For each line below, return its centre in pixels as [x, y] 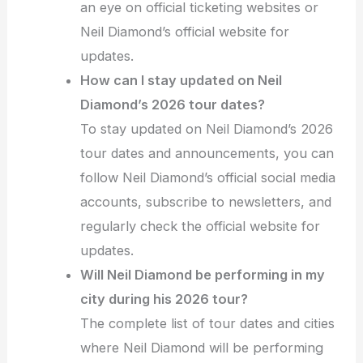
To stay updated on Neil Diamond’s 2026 [207, 129]
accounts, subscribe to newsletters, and [206, 202]
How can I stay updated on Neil [181, 81]
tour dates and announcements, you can [207, 154]
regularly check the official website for [201, 226]
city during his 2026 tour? [164, 299]
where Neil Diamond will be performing [202, 348]
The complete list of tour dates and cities [208, 324]
